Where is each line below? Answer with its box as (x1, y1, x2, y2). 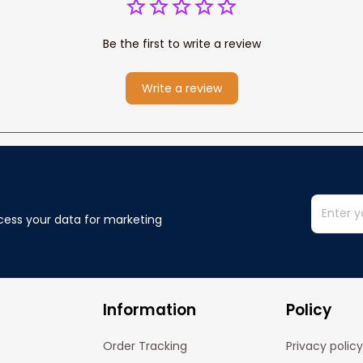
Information (103, 299, 197, 321)
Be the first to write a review (102, 35, 261, 52)
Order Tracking (103, 338, 188, 354)
